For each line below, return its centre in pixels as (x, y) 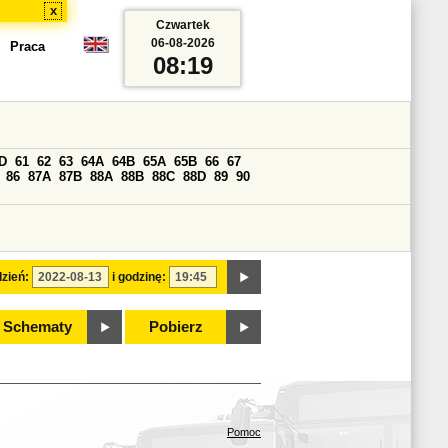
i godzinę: (139, 277)
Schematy (37, 327)
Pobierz (176, 327)
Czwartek (182, 25)
